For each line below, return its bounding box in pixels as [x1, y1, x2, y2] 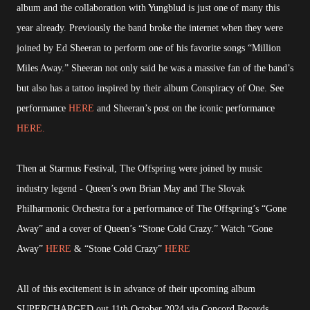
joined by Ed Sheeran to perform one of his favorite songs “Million [17, 43, 281, 54]
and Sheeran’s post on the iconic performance [97, 103, 275, 114]
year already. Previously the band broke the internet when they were [17, 23, 283, 34]
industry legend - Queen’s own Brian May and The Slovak [17, 183, 245, 194]
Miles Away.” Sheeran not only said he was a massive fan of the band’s [17, 63, 293, 74]
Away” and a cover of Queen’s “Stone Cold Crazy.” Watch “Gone [17, 224, 273, 235]
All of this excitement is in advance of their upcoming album [17, 284, 255, 295]
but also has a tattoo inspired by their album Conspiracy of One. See [17, 83, 284, 94]
